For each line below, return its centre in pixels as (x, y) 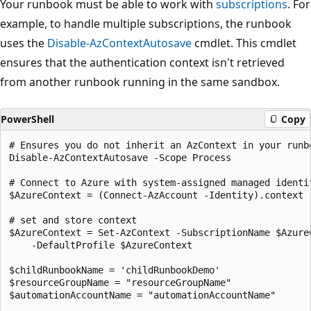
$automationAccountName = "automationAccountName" (142, 295)
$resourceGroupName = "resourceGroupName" (120, 282)
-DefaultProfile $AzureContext (101, 245)
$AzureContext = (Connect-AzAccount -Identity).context (156, 195)
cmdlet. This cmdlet (244, 43)
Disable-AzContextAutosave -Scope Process (120, 157)
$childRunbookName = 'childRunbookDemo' (115, 270)
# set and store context (73, 220)
